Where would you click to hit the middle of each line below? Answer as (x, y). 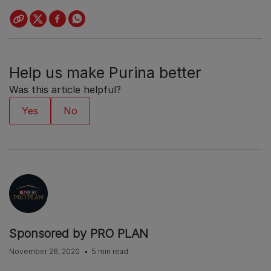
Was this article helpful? (65, 90)
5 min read (110, 252)
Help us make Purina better (105, 73)
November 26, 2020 (45, 252)
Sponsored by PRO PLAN (79, 234)
